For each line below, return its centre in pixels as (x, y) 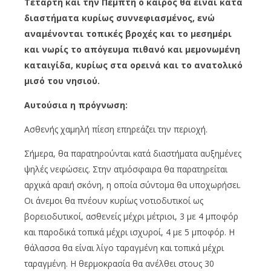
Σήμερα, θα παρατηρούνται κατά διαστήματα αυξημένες (133, 154)
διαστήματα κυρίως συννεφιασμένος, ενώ (119, 18)
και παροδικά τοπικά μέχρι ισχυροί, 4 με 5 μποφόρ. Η (129, 232)
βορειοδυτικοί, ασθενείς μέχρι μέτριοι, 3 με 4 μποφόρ (131, 217)
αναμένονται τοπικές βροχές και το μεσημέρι (128, 34)
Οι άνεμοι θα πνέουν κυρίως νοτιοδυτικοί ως (114, 201)
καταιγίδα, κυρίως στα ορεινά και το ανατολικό (133, 65)
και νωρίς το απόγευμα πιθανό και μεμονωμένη (132, 50)
